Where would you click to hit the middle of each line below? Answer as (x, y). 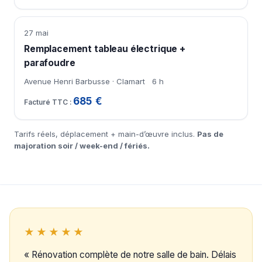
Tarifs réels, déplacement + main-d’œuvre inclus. (106, 134)
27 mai (36, 33)
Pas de (210, 134)
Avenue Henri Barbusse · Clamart (85, 82)
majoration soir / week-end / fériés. (82, 146)
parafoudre (50, 63)
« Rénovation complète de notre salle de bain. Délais (130, 255)
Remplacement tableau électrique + (105, 49)
